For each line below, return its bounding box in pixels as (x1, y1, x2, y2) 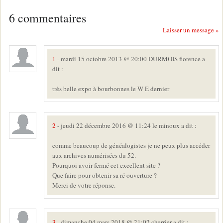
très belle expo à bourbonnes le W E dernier (52, 84, 169, 94)
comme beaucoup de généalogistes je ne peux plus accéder (52, 141, 210, 150)
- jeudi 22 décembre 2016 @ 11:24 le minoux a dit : (56, 121, 197, 130)
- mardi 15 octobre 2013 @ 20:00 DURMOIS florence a (56, 54, 205, 64)
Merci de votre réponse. (52, 181, 115, 190)
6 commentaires (9, 9, 86, 26)
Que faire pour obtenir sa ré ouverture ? (52, 171, 157, 180)
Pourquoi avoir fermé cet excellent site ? (52, 161, 160, 170)
